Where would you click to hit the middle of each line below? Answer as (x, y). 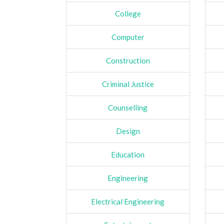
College (128, 13)
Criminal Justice (128, 84)
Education (128, 154)
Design (128, 131)
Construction (128, 60)
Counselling (128, 107)
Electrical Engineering (128, 201)
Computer (128, 37)
